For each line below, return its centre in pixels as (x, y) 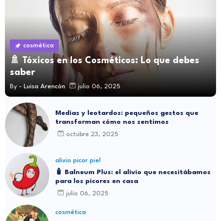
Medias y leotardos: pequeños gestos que (127, 113)
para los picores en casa (97, 181)
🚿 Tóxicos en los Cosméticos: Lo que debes (105, 61)
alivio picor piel (78, 161)
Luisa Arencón (44, 86)
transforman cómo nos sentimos (112, 122)
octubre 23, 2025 (92, 134)
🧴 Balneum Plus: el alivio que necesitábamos (133, 172)
